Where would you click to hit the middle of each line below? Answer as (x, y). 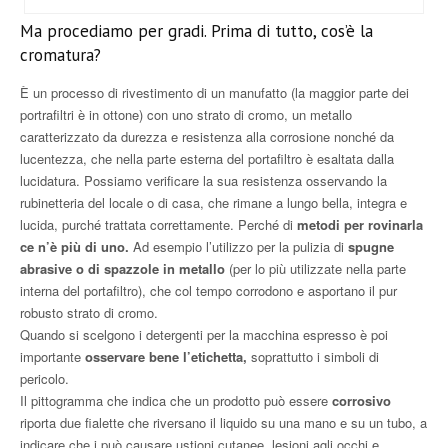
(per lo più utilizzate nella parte (315, 269)
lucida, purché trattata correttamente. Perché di (156, 225)
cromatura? (60, 55)
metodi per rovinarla (358, 225)
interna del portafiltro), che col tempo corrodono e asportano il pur (208, 291)
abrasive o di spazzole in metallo (122, 269)
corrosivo (361, 401)
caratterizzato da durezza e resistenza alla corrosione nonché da (207, 137)
